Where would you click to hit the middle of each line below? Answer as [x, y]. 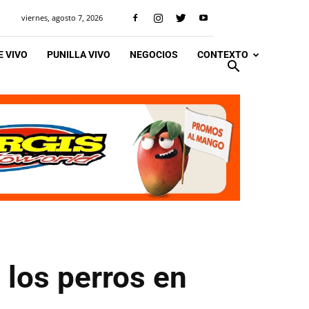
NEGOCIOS [154, 54]
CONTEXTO [223, 54]
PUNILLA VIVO [79, 54]
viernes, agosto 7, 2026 [62, 18]
